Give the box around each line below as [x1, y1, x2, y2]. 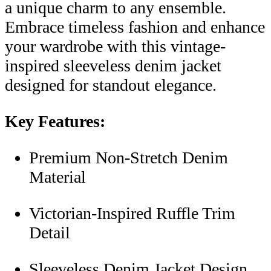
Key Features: [5, 111, 105, 131]
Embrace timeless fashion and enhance [5, 17, 265, 36]
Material [29, 167, 86, 186]
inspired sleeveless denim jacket [5, 56, 221, 75]
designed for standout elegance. [5, 75, 217, 94]
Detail [29, 223, 70, 242]
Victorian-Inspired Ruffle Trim [29, 203, 235, 223]
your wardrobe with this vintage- [5, 36, 226, 56]
